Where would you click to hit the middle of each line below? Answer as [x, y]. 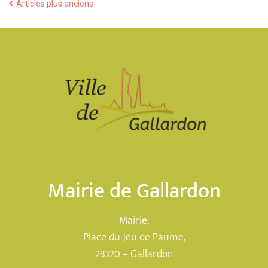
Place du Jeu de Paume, [134, 237]
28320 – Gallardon [134, 254]
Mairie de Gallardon [134, 191]
